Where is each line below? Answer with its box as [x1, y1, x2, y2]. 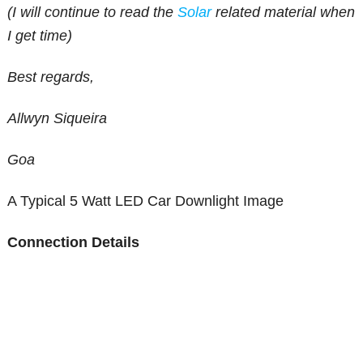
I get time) [7, 28, 73, 45]
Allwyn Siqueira [7, 110, 108, 127]
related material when [211, 4, 356, 21]
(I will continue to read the [7, 4, 178, 21]
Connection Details [7, 234, 140, 251]
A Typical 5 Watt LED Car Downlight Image [7, 193, 284, 210]
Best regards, [7, 69, 95, 86]
